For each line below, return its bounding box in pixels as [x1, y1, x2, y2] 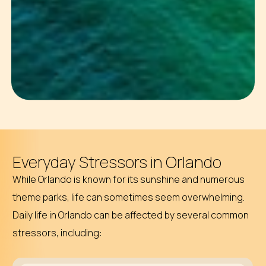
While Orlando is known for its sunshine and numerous [12, 172, 245, 186]
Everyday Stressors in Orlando [12, 150, 222, 173]
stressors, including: [12, 226, 103, 239]
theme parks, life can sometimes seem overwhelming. [12, 190, 245, 204]
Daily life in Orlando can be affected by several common [12, 208, 249, 221]
